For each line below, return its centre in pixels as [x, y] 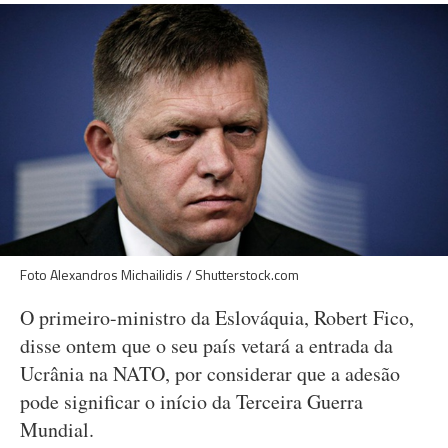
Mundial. [57, 429]
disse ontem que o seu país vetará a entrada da [206, 345]
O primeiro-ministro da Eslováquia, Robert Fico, [217, 317]
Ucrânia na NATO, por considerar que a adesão [210, 373]
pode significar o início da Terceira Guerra [191, 401]
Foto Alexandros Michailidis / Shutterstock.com [159, 274]
